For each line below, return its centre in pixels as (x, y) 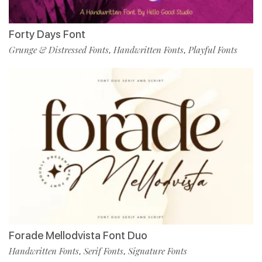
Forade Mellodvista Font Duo (78, 235)
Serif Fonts (104, 251)
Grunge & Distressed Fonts (59, 49)
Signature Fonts (158, 251)
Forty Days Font (47, 34)
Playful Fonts (213, 49)
